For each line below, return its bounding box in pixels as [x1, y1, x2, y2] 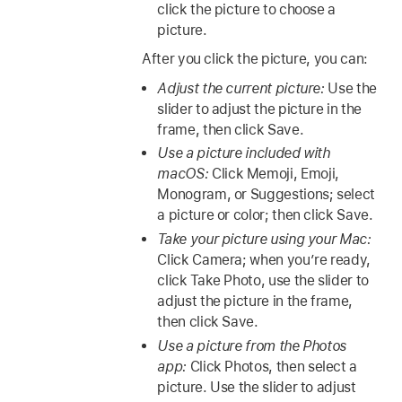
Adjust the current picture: [157, 79, 328, 97]
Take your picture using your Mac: [157, 231, 371, 249]
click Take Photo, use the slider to [157, 272, 369, 290]
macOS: [157, 165, 212, 183]
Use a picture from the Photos [157, 337, 347, 355]
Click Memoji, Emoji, [211, 165, 339, 183]
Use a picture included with [157, 144, 330, 162]
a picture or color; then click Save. [157, 206, 373, 224]
